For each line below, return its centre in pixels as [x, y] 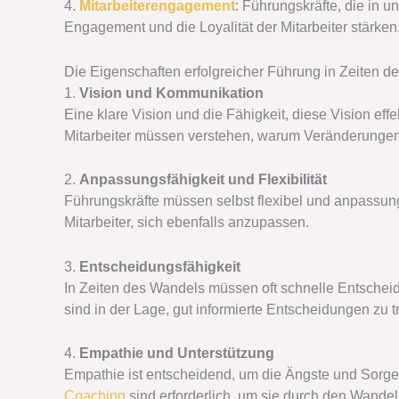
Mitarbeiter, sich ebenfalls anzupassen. [187, 223]
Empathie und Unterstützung [177, 354]
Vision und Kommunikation [171, 93]
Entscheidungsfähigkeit [160, 266]
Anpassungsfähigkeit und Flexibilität [203, 180]
